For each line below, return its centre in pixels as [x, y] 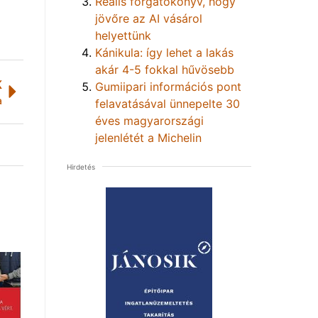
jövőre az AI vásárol [149, 18]
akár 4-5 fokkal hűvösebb [165, 69]
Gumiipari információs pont [168, 86]
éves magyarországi [149, 120]
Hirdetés [81, 166]
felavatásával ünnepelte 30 [168, 103]
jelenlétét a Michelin [148, 137]
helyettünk [123, 35]
